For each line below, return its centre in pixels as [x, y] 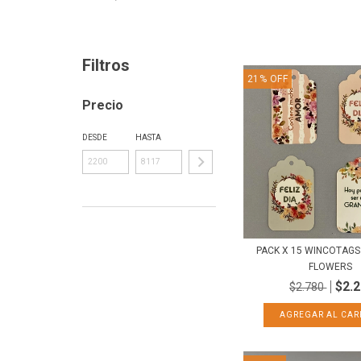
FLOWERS [330, 267]
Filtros [106, 65]
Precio [103, 105]
